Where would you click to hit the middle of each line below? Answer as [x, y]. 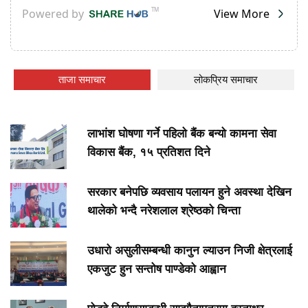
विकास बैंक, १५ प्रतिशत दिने [149, 153]
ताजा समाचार [82, 80]
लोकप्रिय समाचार [226, 80]
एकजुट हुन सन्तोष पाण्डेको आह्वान [157, 269]
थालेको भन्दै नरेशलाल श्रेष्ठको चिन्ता [164, 210]
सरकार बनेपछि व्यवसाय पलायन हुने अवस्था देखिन [189, 192]
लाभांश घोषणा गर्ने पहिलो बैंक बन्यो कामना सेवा [182, 134]
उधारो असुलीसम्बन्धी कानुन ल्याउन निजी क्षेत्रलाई [190, 250]
